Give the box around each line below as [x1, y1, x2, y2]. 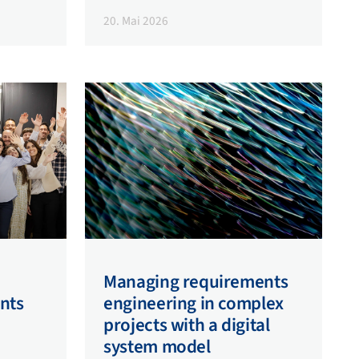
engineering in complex [103, 290, 284, 317]
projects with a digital [103, 312, 270, 339]
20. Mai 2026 [103, 11, 169, 30]
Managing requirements [103, 268, 288, 296]
